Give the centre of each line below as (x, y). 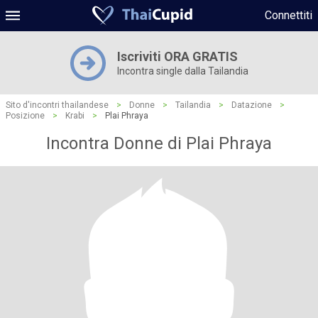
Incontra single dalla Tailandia (182, 71)
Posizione (25, 116)
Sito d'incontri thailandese (57, 105)
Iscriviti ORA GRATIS (177, 56)
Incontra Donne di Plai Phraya (159, 143)
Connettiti (289, 15)
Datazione (252, 105)
